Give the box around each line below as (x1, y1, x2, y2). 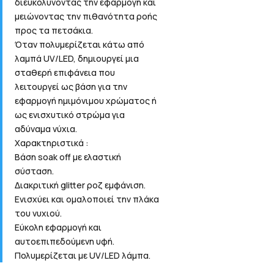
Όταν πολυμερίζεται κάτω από (15, 39, 145, 51)
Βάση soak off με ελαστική (15, 151, 122, 163)
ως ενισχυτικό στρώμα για (15, 109, 125, 121)
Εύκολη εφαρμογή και (15, 221, 102, 234)
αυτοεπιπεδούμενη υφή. (15, 235, 115, 248)
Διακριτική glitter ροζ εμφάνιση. (15, 179, 146, 191)
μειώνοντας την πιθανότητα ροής (15, 10, 158, 23)
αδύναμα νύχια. (15, 123, 78, 135)
